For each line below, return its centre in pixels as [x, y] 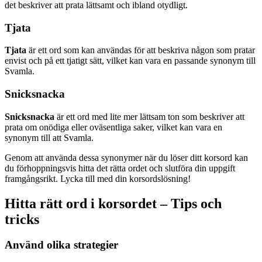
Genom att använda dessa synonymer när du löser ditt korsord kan [126, 157]
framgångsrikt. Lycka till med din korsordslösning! [98, 178]
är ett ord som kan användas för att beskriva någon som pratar [141, 50]
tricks [22, 219]
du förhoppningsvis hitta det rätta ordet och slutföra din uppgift [120, 168]
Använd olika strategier [61, 245]
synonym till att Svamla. [49, 137]
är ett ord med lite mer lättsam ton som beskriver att [149, 116]
